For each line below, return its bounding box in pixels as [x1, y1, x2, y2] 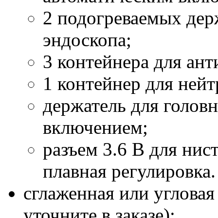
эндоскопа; [43, 29, 131, 50]
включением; [43, 116, 148, 138]
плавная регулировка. [43, 160, 216, 182]
